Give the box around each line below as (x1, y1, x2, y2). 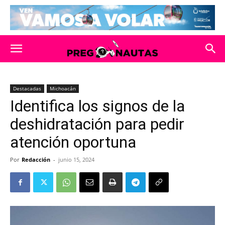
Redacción (22, 156, 50, 163)
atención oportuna (10, 133, 136, 152)
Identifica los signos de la (10, 96, 185, 116)
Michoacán (50, 85, 76, 92)
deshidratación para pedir (10, 115, 184, 134)
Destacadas (13, 85, 41, 92)
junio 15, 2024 (58, 156, 94, 163)
